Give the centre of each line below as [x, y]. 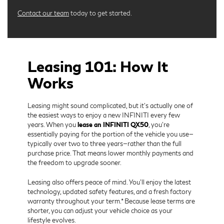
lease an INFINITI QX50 [113, 125]
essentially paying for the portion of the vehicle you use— [110, 134]
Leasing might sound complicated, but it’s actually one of [110, 106]
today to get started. [101, 13]
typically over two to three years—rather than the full [104, 144]
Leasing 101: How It [98, 66]
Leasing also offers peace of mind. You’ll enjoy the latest [109, 182]
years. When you [52, 125]
